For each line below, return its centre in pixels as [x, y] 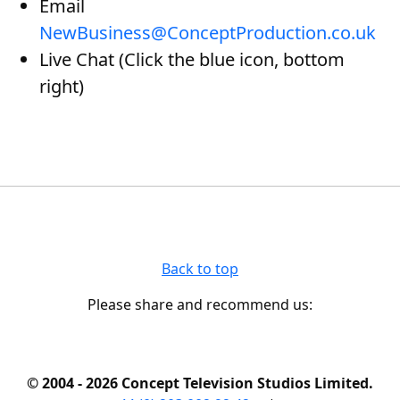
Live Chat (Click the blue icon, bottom [192, 59]
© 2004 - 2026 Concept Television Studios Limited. [200, 383]
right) [62, 86]
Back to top [200, 269]
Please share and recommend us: [200, 304]
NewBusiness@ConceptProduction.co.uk [208, 33]
